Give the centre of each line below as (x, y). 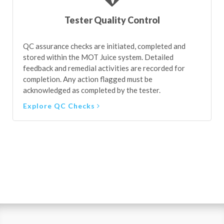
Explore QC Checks (60, 106)
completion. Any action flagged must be (88, 79)
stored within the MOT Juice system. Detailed (98, 57)
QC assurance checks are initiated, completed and (104, 46)
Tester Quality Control (112, 20)
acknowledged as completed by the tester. (92, 90)
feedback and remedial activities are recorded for (104, 68)
